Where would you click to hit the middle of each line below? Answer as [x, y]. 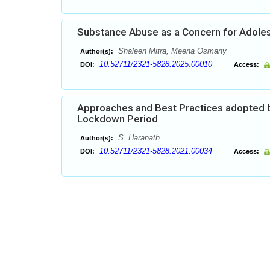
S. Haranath [138, 138]
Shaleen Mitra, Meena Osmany [171, 51]
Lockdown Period [118, 119]
